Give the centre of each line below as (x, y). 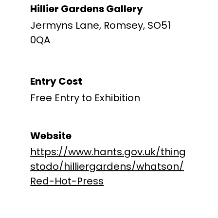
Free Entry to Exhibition (85, 98)
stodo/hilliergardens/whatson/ (107, 166)
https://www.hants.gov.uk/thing (108, 152)
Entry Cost (56, 81)
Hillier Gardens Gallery (87, 9)
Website (51, 136)
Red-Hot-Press (67, 181)
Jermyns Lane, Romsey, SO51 (101, 25)
